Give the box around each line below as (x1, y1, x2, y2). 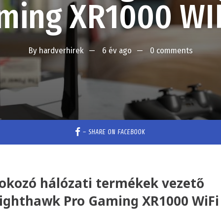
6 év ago (102, 45, 132, 56)
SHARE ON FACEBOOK (88, 128, 146, 136)
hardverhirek (38, 45, 84, 56)
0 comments (149, 45, 193, 56)
